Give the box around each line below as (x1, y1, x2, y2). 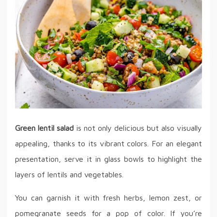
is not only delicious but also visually (74, 123, 202, 132)
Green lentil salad (15, 123, 74, 132)
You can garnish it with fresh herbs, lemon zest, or (15, 193, 202, 202)
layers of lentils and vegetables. (15, 170, 124, 179)
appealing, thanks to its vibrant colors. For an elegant (15, 139, 202, 148)
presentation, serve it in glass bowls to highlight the (15, 154, 202, 163)
